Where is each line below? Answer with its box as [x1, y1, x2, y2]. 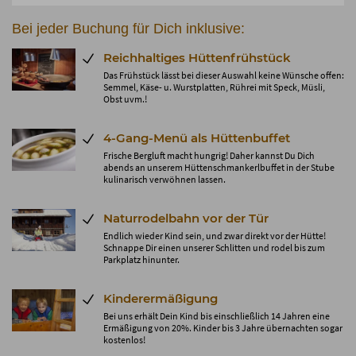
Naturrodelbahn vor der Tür [103, 210, 269, 226]
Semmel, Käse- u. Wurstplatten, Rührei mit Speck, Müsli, [103, 80, 325, 93]
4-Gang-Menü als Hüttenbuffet [103, 130, 290, 145]
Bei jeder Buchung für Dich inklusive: [12, 20, 245, 37]
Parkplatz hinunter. [103, 253, 180, 265]
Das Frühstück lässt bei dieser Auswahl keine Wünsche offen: [103, 68, 344, 81]
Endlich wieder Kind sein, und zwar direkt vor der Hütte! [103, 229, 326, 242]
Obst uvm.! [103, 92, 147, 105]
